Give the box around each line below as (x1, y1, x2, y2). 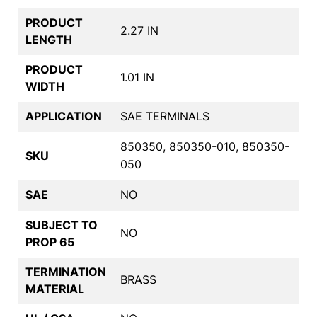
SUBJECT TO (25, 217, 98, 232)
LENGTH (25, 32, 72, 47)
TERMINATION (25, 264, 106, 279)
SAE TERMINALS (120, 108, 209, 123)
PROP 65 (25, 234, 74, 249)
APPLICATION (25, 108, 102, 123)
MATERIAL (25, 281, 84, 296)
